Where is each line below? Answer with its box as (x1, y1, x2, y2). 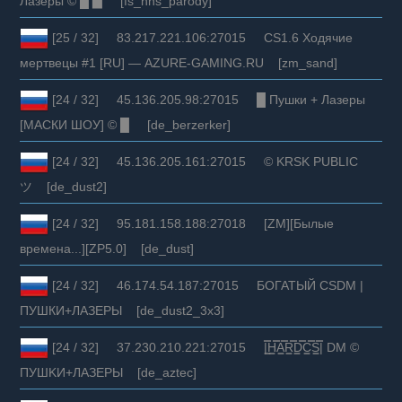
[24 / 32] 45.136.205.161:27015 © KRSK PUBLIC (48, 153, 359, 169)
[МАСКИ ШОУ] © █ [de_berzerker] (20, 117, 232, 132)
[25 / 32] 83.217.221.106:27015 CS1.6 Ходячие (48, 30, 354, 45)
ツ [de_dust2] (20, 179, 108, 194)
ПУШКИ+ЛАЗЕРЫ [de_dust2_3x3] (20, 302, 225, 318)
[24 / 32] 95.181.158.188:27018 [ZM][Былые (48, 215, 335, 231)
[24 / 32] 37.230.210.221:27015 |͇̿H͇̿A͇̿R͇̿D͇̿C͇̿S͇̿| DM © (48, 339, 360, 354)
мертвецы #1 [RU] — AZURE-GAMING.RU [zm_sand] (20, 55, 338, 70)
